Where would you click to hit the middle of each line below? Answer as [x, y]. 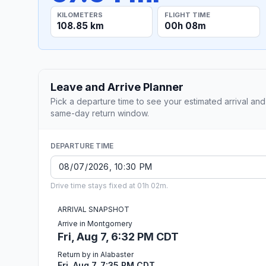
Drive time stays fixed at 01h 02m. [109, 185]
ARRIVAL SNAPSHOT [94, 209]
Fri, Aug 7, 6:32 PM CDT [118, 236]
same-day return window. [100, 113]
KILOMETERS [80, 15]
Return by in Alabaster [96, 254]
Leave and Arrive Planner [117, 87]
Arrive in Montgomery [95, 223]
